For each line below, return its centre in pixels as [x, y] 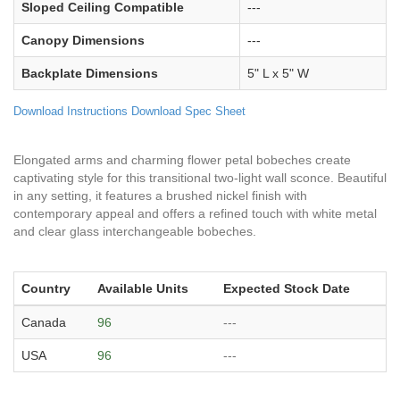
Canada [44, 322]
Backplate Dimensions [90, 73]
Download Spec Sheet [188, 111]
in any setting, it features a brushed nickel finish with [160, 195]
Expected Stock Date [287, 288]
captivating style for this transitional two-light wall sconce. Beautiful [200, 177]
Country [46, 288]
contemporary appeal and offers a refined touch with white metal [195, 213]
